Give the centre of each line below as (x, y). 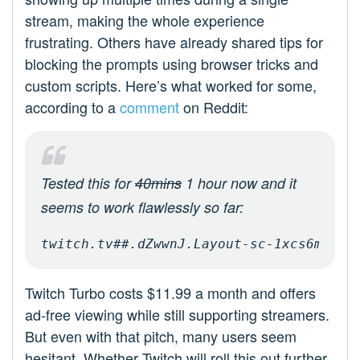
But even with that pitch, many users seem (161, 336)
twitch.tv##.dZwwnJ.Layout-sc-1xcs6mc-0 (194, 244)
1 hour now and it (239, 183)
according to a (72, 107)
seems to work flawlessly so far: (142, 207)
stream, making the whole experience (145, 20)
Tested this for (88, 183)
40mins (158, 183)
